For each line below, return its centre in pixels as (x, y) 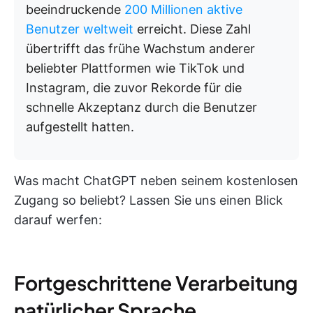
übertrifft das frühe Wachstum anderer (140, 49)
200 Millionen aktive (183, 10)
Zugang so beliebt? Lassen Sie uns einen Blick (148, 201)
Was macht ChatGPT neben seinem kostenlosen (156, 181)
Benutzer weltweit (80, 29)
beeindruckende (75, 10)
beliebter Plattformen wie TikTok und (135, 68)
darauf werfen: (58, 220)
